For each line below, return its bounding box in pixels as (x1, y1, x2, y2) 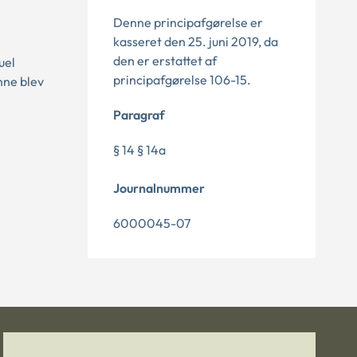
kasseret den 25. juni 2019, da (113, 33, 278, 49)
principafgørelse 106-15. (113, 72, 251, 88)
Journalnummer (113, 180, 205, 196)
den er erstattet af (113, 53, 217, 69)
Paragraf (113, 107, 165, 123)
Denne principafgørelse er (113, 14, 263, 30)
